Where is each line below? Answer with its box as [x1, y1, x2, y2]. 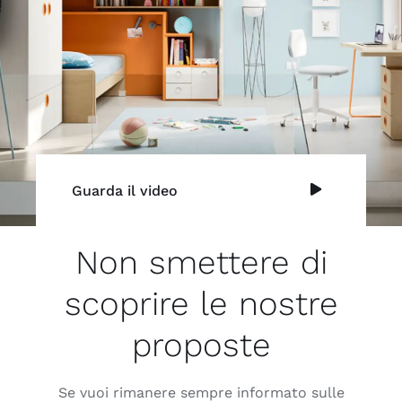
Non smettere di [74, 242, 328, 282]
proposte [131, 325, 271, 364]
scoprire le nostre [64, 284, 338, 323]
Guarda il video [71, 181, 178, 199]
